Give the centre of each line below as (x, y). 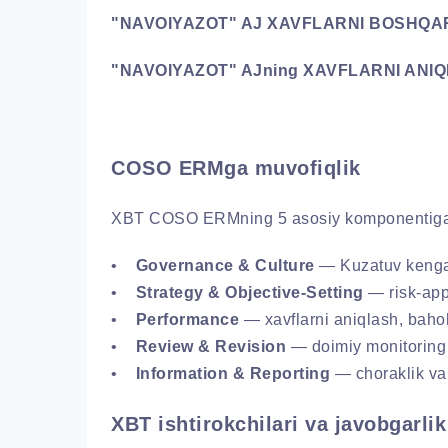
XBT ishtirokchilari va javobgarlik (278, 423)
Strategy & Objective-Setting (249, 292)
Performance (187, 319)
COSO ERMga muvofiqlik (236, 167)
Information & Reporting (232, 373)
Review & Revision (210, 346)
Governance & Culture (225, 265)
